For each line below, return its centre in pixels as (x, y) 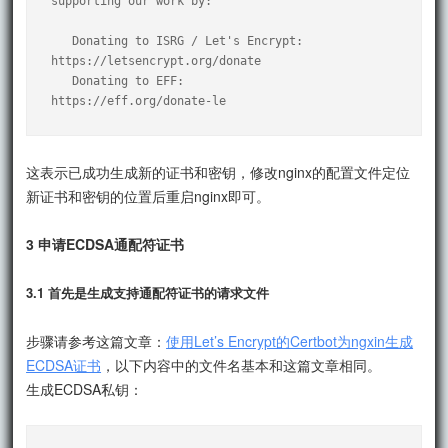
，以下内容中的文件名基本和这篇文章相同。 (241, 364)
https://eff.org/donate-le (139, 100)
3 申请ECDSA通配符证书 (105, 243)
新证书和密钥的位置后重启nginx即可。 (148, 195)
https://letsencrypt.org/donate (156, 60)
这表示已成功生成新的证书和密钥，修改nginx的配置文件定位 (218, 171)
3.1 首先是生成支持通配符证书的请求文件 (148, 292)
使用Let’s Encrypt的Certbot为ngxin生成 (290, 340)
